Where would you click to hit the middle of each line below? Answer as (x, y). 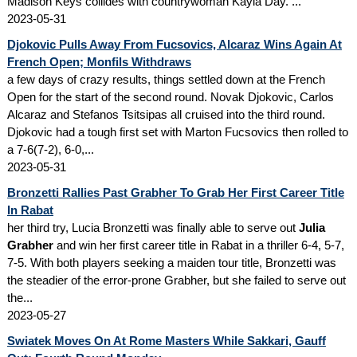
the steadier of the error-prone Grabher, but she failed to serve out (176, 280)
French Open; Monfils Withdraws (99, 61)
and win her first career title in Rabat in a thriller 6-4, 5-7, (198, 245)
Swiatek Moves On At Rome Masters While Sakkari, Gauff (166, 340)
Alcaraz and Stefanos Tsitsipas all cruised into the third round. (166, 114)
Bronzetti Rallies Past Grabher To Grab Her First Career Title (175, 192)
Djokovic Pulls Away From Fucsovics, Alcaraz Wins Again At (174, 44)
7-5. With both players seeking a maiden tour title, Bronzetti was (171, 262)
